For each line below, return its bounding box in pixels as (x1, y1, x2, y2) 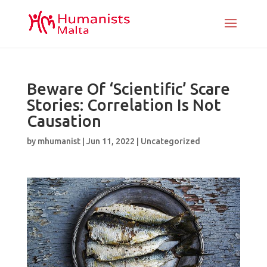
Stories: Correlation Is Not (26, 96, 221, 114)
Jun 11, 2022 (86, 136, 135, 146)
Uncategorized (140, 136, 200, 146)
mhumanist (37, 136, 80, 146)
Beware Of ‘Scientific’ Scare (26, 80, 230, 98)
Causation (26, 112, 101, 130)
